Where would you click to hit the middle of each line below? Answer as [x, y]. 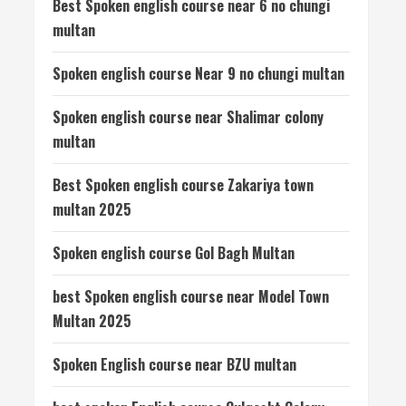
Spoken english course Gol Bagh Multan [174, 253]
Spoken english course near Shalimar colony [188, 117]
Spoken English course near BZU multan [174, 364]
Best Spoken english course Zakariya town [183, 185]
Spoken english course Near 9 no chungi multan [198, 73]
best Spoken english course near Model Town [191, 296]
